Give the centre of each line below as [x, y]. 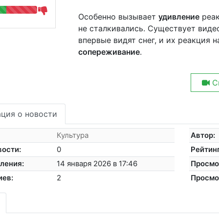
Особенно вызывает [118, 17]
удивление [179, 17]
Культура [73, 135]
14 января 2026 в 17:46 [97, 163]
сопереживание [109, 52]
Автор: [203, 135]
